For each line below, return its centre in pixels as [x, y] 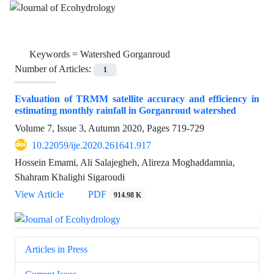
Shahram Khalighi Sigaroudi [70, 177]
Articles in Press [56, 249]
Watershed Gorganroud [125, 54]
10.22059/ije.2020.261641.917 [91, 145]
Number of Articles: [54, 69]
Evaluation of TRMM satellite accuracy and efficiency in [137, 98]
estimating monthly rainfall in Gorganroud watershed [125, 110]
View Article [39, 194]
